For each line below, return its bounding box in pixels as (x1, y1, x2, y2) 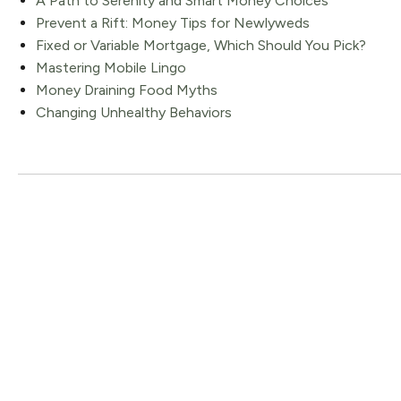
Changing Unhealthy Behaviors (36, 103, 232, 121)
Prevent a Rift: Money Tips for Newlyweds (36, 13, 310, 31)
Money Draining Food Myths (36, 81, 218, 98)
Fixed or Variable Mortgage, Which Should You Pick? (36, 36, 366, 54)
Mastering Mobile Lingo (36, 58, 186, 76)
